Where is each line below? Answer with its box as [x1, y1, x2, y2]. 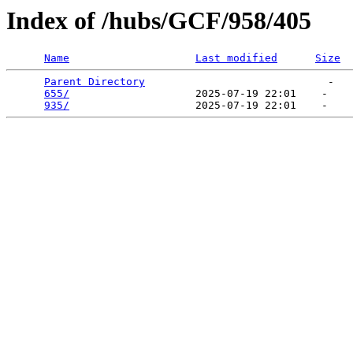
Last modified [195, 52, 277, 65]
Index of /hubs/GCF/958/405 [6, 6, 311, 35]
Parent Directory [44, 76, 145, 88]
